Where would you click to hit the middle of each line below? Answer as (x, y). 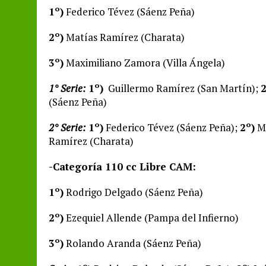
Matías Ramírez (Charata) (124, 37)
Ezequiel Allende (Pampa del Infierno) (151, 218)
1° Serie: (67, 88)
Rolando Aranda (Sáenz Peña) (132, 243)
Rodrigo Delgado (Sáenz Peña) (133, 192)
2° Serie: (67, 127)
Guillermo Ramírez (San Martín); (182, 88)
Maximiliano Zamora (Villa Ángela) (144, 63)
